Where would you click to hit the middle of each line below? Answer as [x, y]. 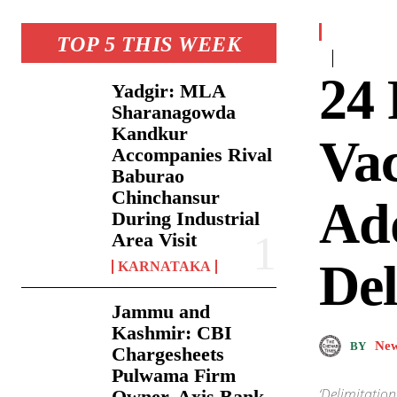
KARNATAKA [165, 267]
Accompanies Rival [192, 155]
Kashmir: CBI [172, 333]
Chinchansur [166, 198]
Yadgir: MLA [169, 91]
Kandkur [150, 134]
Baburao [148, 176]
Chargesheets [168, 354]
